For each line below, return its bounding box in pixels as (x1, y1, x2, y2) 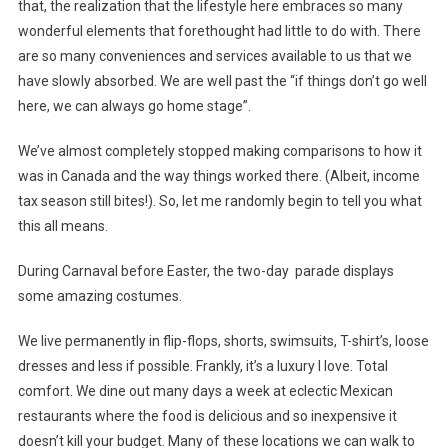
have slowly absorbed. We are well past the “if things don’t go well (17, 72, 427, 89)
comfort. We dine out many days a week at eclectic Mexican (17, 382, 393, 399)
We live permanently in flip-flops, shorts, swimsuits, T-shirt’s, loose (17, 332, 429, 349)
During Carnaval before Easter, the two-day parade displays (17, 262, 394, 279)
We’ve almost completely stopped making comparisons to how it (17, 142, 422, 159)
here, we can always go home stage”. (17, 97, 257, 114)
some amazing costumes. (17, 287, 182, 304)
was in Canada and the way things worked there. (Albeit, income (17, 167, 420, 184)
